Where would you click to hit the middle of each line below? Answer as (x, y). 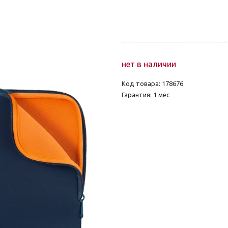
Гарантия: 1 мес (146, 94)
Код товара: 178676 (152, 83)
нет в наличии (149, 64)
